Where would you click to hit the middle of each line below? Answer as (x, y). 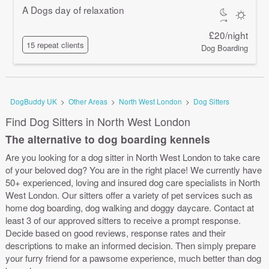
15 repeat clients (55, 45)
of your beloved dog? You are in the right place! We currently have (134, 169)
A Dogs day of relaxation (73, 10)
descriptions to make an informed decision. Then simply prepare (131, 245)
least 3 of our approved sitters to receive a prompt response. (123, 220)
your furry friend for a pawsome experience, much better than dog (133, 258)
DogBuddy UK (34, 101)
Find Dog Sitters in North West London (98, 121)
